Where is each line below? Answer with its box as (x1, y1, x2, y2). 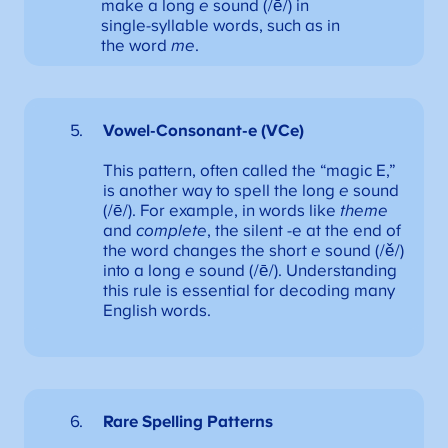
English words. (102, 302, 211, 321)
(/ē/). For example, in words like (102, 202, 340, 221)
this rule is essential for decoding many (102, 282, 395, 301)
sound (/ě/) (320, 242, 404, 261)
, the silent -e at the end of (206, 222, 401, 241)
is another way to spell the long (102, 182, 339, 201)
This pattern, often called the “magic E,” (102, 162, 396, 181)
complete (135, 222, 207, 241)
